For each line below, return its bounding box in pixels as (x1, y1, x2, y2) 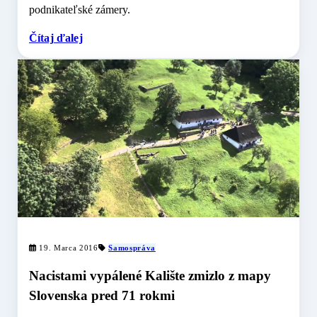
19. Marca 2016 (36, 243, 98, 252)
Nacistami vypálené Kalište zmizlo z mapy (29, 268, 271, 284)
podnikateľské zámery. (29, 3, 130, 16)
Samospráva (108, 243, 156, 252)
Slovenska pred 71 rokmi (29, 288, 175, 304)
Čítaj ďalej (29, 31, 83, 44)
